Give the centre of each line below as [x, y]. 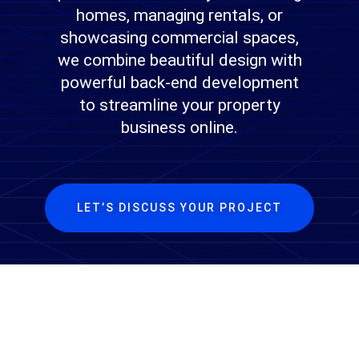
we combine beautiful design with [179, 60]
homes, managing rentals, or [179, 15]
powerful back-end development [179, 83]
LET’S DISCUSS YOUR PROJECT [179, 208]
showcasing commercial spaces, [179, 38]
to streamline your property [179, 105]
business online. [179, 127]
